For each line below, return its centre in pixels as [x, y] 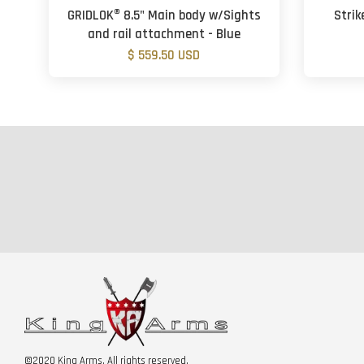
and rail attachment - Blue [164, 34]
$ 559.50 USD [164, 55]
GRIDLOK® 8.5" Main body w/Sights [164, 15]
